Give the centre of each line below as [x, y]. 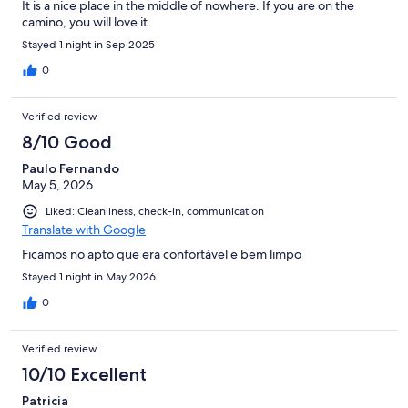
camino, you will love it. [87, 21]
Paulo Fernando [71, 168]
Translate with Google [84, 229]
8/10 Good [67, 142]
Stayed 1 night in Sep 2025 [88, 44]
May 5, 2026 [57, 184]
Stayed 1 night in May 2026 [89, 276]
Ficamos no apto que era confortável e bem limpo [162, 254]
